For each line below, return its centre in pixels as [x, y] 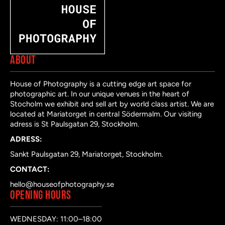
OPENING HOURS [41, 195]
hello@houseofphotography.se [62, 184]
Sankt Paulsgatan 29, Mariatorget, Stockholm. [87, 154]
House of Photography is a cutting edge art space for [101, 84]
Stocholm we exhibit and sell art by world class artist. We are [112, 104]
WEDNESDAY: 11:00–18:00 [56, 219]
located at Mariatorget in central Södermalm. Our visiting [106, 114]
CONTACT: [30, 169]
